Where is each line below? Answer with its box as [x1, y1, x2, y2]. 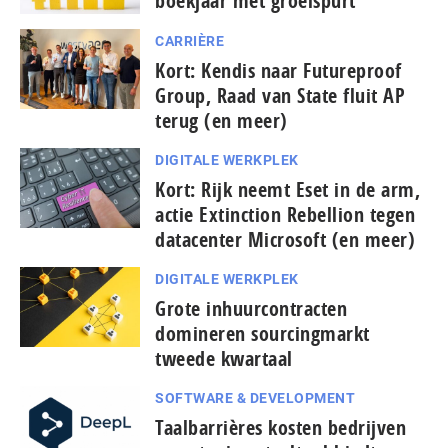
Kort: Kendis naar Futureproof [155, 56, 402, 84]
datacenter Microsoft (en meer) [155, 225, 415, 253]
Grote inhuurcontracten [155, 294, 347, 322]
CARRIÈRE [155, 32, 224, 49]
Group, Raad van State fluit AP [155, 81, 405, 109]
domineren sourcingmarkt [155, 319, 370, 347]
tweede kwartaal [155, 344, 293, 372]
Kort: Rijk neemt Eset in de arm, [155, 175, 420, 203]
